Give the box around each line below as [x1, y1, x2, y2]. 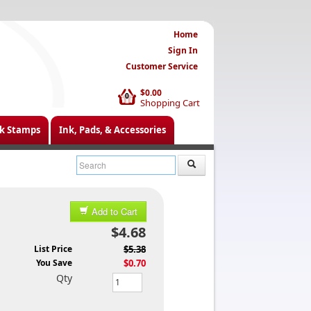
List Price [34, 243, 72, 255]
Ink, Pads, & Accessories [59, 124, 166, 136]
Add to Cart [92, 205, 137, 218]
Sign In [168, 44, 198, 56]
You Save [36, 257, 72, 269]
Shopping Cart [140, 96, 200, 109]
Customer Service [126, 60, 198, 72]
